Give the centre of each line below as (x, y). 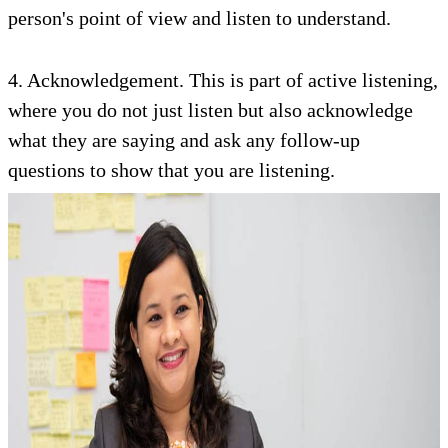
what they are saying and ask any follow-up (184, 140)
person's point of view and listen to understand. (199, 18)
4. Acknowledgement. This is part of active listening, (223, 80)
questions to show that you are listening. (171, 170)
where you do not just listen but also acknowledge (210, 110)
